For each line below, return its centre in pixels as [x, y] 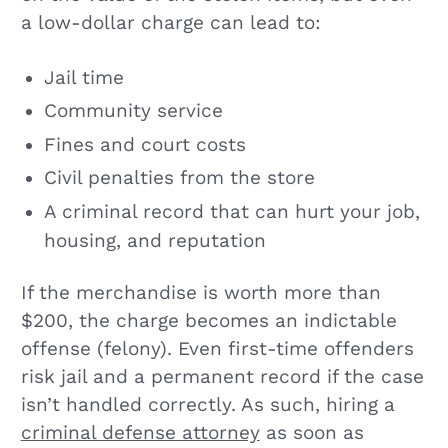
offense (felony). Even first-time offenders [217, 349]
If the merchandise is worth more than [200, 293]
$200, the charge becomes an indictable [208, 321]
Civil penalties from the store [179, 178]
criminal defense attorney [140, 433]
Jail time [83, 77]
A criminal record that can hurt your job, [231, 211]
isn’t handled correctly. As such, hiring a [207, 405]
